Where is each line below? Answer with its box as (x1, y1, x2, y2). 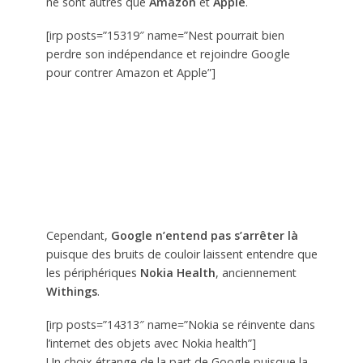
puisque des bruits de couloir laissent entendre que (45, 246, 318, 263)
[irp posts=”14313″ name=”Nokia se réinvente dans (45, 317, 315, 333)
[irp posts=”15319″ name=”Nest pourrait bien (45, 28, 284, 44)
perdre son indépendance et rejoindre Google (45, 46, 290, 62)
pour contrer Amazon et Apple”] (45, 65, 216, 81)
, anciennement (215, 265, 297, 281)
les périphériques (45, 265, 140, 281)
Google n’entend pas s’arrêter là (110, 228, 298, 244)
